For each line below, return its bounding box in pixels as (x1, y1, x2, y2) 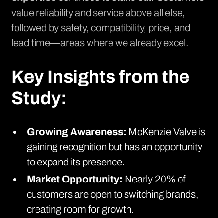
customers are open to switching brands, (27, 189, 199, 200)
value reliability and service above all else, (11, 7, 185, 18)
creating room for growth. (27, 204, 135, 215)
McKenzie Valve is (128, 126, 206, 137)
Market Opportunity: (27, 174, 125, 185)
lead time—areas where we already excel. (11, 37, 189, 48)
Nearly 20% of (125, 174, 186, 185)
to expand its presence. (27, 156, 126, 167)
